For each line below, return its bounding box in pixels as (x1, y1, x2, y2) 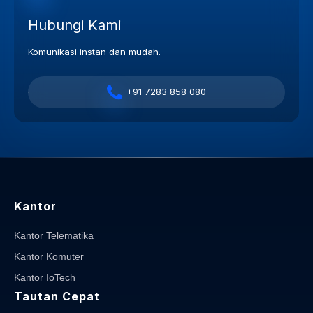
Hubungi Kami (28, 16, 121, 34)
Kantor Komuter (14, 250, 84, 262)
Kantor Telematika (14, 229, 94, 241)
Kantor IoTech (14, 271, 75, 283)
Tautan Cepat (14, 289, 100, 303)
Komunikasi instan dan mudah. (28, 45, 161, 57)
